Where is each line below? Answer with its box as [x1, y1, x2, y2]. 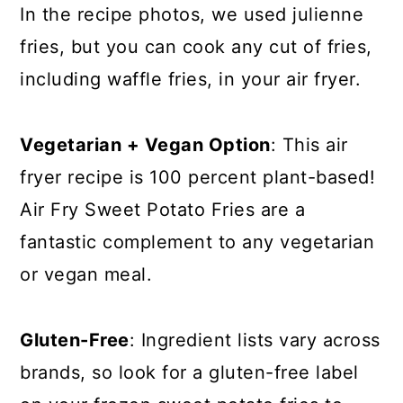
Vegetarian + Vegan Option [20, 134, 271, 156]
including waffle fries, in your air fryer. [20, 68, 362, 90]
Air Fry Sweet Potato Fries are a [20, 199, 306, 220]
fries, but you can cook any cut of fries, [20, 36, 372, 58]
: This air [270, 134, 348, 156]
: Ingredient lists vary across [129, 329, 381, 351]
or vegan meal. [20, 264, 153, 285]
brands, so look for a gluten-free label [20, 362, 359, 383]
